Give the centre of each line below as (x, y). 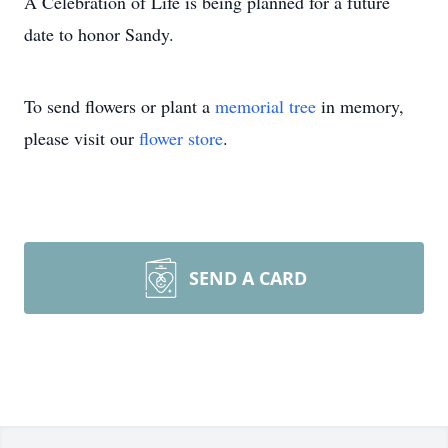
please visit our (81, 138)
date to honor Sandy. (99, 34)
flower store (181, 138)
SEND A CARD (248, 278)
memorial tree (265, 106)
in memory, (360, 106)
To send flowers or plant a (119, 106)
